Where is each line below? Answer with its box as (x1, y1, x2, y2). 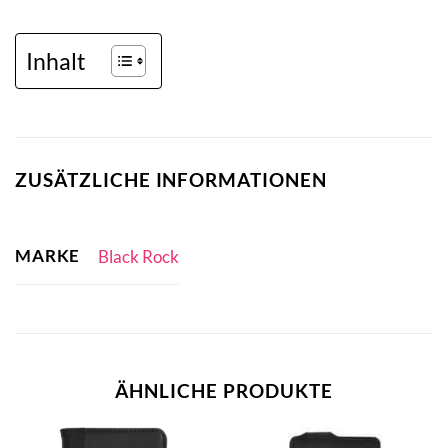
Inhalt (26, 46, 86, 75)
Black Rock (97, 245, 179, 267)
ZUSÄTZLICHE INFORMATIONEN (15, 167, 327, 191)
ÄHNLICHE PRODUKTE (115, 379, 333, 403)
